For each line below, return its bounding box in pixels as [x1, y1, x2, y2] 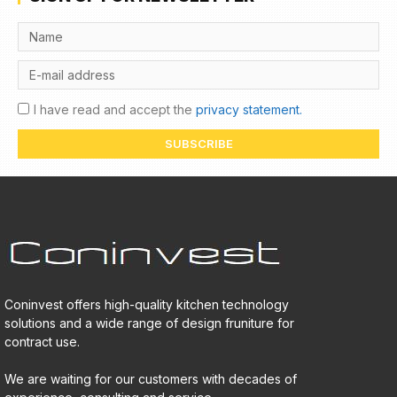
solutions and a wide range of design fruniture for [4, 315, 294, 331]
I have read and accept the [34, 102, 196, 118]
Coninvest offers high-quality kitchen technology [4, 297, 289, 313]
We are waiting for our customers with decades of [4, 371, 297, 387]
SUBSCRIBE [164, 136, 233, 152]
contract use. [4, 334, 80, 350]
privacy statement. [196, 102, 302, 118]
